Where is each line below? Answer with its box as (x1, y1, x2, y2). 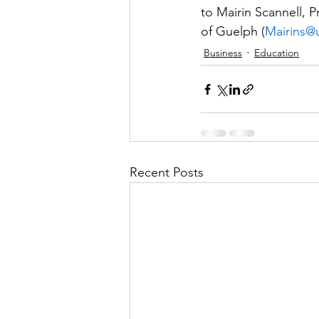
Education (254, 46, 299, 60)
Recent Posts (130, 164, 204, 181)
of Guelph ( (201, 23, 265, 40)
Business (204, 46, 242, 60)
